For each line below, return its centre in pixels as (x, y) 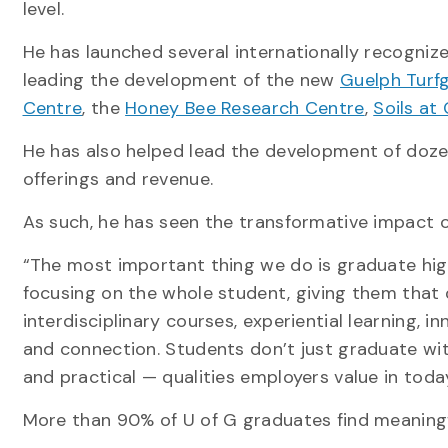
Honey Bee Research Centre (245, 108)
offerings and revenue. (120, 179)
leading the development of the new (181, 80)
